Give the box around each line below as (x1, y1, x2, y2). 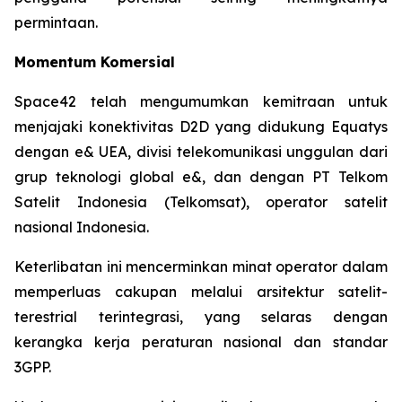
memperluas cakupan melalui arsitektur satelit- (14, 283, 388, 301)
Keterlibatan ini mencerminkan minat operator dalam (14, 258, 388, 275)
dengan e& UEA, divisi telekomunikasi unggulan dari (14, 143, 388, 161)
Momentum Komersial (14, 53, 175, 71)
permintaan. (14, 13, 98, 31)
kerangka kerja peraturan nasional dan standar (14, 333, 388, 351)
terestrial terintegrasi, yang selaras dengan (14, 308, 388, 326)
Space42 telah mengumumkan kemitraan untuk (14, 92, 388, 110)
